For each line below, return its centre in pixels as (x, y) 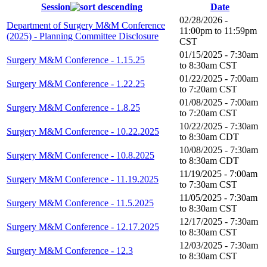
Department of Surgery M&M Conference (86, 25)
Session (56, 7)
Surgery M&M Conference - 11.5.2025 (80, 203)
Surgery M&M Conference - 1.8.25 (73, 108)
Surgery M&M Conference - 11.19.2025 (83, 179)
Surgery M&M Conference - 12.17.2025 (83, 227)
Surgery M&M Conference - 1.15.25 (76, 60)
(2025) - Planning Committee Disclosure (83, 36)
